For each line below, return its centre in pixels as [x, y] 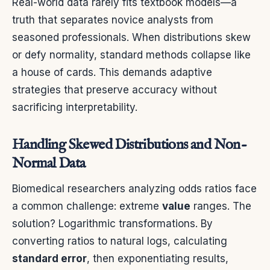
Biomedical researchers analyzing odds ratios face [134, 189]
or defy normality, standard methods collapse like [131, 55]
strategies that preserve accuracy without [115, 90]
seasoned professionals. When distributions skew [131, 38]
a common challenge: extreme [87, 206]
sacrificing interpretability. [75, 108]
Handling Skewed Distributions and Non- [130, 145]
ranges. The [221, 206]
